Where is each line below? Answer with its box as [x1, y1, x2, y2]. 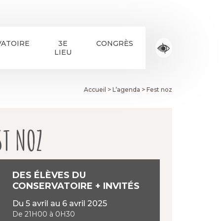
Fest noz [146, 86, 172, 93]
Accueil [83, 86, 106, 93]
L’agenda [112, 86, 140, 93]
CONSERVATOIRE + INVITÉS [12, 181, 140, 191]
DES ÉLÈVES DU [12, 170, 86, 181]
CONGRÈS [96, 39, 133, 48]
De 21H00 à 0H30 [12, 210, 75, 219]
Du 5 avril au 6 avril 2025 [19, 199, 108, 208]
